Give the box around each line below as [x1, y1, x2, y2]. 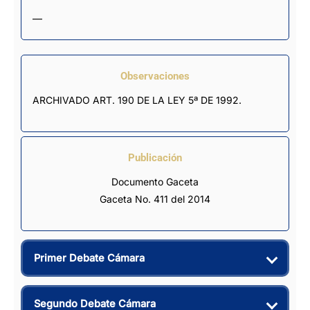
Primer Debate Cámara [34, 251, 145, 264]
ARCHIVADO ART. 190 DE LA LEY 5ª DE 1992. [33, 93, 241, 106]
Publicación [128, 151, 182, 164]
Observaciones [120, 69, 190, 82]
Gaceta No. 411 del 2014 [100, 192, 210, 205]
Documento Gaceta [111, 175, 199, 188]
